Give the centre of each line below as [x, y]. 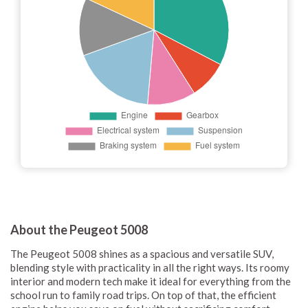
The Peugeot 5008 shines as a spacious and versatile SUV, [142, 253]
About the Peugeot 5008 [79, 229]
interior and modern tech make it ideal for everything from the [151, 281]
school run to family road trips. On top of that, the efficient [143, 295]
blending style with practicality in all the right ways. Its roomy [150, 267]
